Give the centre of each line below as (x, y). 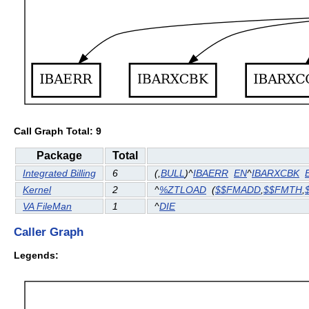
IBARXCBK (276, 173)
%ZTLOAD (183, 190)
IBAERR (211, 173)
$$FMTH (283, 190)
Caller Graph (49, 232)
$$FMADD (238, 190)
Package (59, 156)
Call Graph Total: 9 (58, 131)
